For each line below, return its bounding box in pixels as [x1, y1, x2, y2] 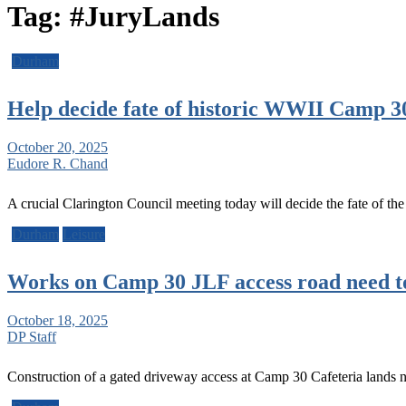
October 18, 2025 [7, 312, 108, 328]
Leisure [63, 226, 105, 242]
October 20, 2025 [7, 139, 108, 155]
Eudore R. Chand [7, 155, 108, 171]
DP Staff [7, 328, 56, 344]
